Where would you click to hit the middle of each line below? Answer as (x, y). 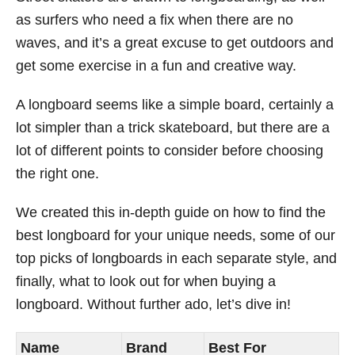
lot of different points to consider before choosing (170, 151)
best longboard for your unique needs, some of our (176, 235)
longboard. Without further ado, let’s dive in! (153, 304)
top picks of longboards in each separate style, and (176, 258)
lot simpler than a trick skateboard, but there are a (173, 128)
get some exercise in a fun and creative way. (156, 66)
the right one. (57, 174)
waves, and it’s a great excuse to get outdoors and (175, 43)
